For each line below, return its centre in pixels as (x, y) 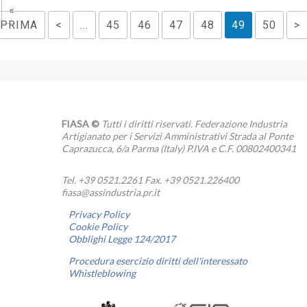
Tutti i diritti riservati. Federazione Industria (193, 124)
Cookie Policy (98, 227)
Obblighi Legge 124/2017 (122, 239)
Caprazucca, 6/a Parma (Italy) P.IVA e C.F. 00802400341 (179, 149)
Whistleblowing (102, 273)
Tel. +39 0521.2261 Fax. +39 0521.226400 (150, 180)
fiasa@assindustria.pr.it (110, 193)
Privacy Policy (99, 214)
